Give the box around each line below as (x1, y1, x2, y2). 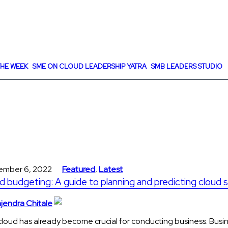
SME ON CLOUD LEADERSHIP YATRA (33, 62, 147, 71)
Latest (98, 164, 123, 175)
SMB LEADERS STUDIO (151, 62, 222, 71)
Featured (62, 164, 95, 175)
